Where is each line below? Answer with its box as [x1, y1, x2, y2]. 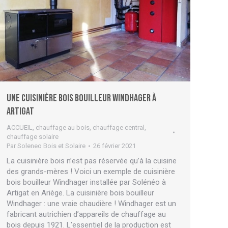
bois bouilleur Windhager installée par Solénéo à [7, 177, 166, 187]
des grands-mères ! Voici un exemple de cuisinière [7, 166, 175, 176]
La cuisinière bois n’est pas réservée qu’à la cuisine [7, 156, 177, 165]
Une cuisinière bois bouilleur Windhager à [7, 92, 156, 104]
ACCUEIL [7, 123, 33, 131]
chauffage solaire [7, 132, 59, 140]
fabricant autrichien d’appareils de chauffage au [7, 209, 166, 219]
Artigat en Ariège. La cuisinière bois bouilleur [7, 188, 154, 197]
